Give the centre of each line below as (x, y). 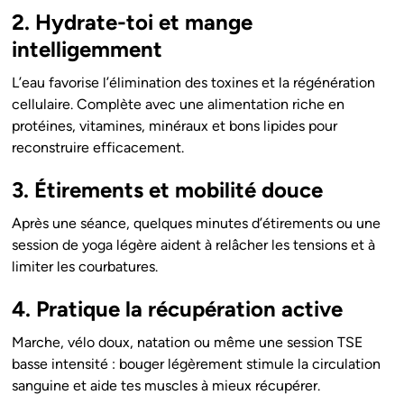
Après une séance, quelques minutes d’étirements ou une (197, 224)
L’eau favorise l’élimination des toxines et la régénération (194, 83)
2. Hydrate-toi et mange (133, 23)
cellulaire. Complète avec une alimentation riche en (179, 105)
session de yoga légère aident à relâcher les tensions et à (194, 245)
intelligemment (87, 50)
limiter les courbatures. (85, 267)
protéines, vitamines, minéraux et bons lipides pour (175, 126)
